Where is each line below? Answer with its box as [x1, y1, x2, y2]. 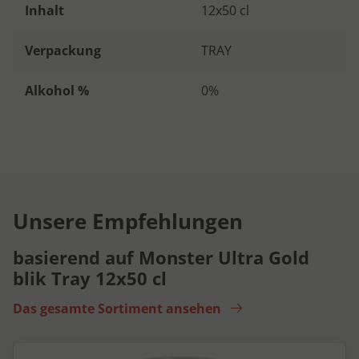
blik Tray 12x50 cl [13, 265, 167, 290]
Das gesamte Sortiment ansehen [13, 299, 224, 317]
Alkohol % [25, 81, 89, 99]
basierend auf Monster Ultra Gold [13, 244, 309, 269]
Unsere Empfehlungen [13, 206, 243, 236]
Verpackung [25, 41, 101, 59]
